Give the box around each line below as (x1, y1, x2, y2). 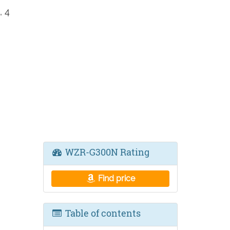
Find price (96, 174, 136, 183)
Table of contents (63, 207, 141, 219)
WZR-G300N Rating (63, 146, 149, 158)
